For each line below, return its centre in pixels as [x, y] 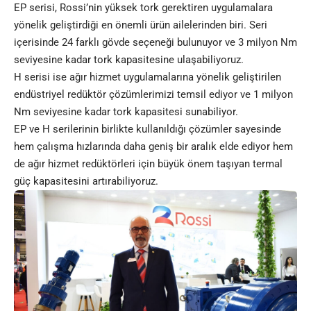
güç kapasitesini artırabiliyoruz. [86, 181]
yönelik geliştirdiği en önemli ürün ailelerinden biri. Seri [141, 25]
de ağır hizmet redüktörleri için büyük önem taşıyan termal [148, 163]
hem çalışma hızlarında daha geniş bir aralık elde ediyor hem [153, 146]
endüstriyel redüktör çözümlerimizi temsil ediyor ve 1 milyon [153, 94]
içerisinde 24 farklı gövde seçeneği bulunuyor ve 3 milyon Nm [155, 42]
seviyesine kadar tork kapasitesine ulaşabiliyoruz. [129, 59]
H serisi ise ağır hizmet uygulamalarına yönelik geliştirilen [148, 77]
